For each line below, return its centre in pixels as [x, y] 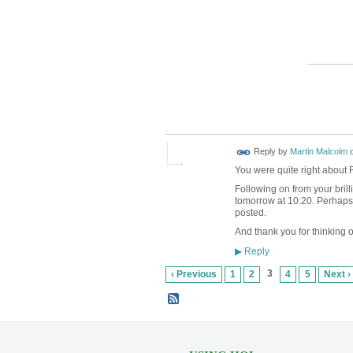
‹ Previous [193, 274]
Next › [337, 274]
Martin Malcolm [318, 152]
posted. [250, 213]
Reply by [270, 152]
